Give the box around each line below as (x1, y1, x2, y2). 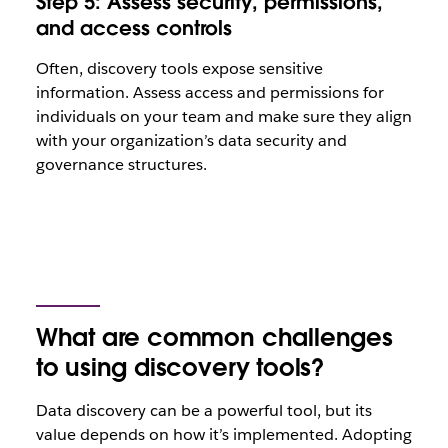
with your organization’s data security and (35, 130, 347, 151)
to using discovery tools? (35, 352, 325, 383)
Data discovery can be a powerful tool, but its (35, 400, 372, 421)
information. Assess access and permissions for (35, 82, 384, 103)
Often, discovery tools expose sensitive (35, 58, 323, 79)
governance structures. (35, 154, 207, 175)
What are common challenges (35, 322, 393, 353)
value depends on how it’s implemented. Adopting (35, 424, 412, 445)
